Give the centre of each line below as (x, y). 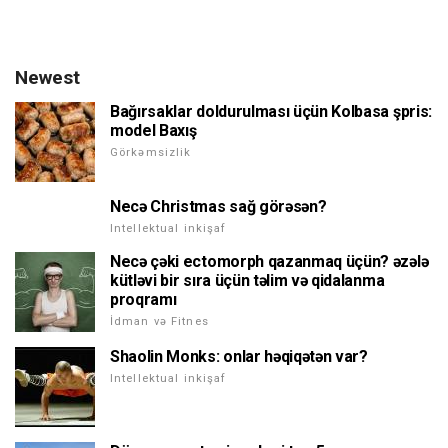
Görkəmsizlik (151, 153)
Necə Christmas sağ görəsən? (218, 207)
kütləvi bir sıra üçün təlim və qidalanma (247, 281)
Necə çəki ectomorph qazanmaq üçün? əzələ (269, 262)
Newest (47, 78)
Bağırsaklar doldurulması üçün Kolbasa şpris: (271, 112)
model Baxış (153, 131)
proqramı (143, 300)
